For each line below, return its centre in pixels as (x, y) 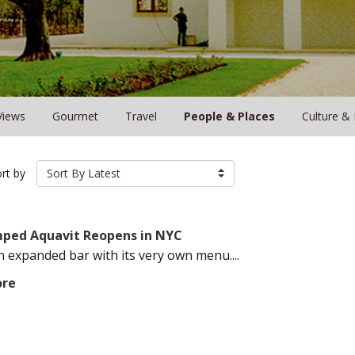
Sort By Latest (84, 173)
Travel (141, 116)
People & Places (229, 116)
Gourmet (75, 116)
